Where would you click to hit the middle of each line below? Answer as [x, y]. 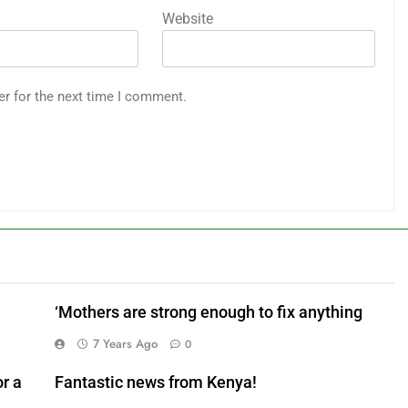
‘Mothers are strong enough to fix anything [208, 312]
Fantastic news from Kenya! [155, 382]
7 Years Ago [125, 343]
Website [188, 18]
